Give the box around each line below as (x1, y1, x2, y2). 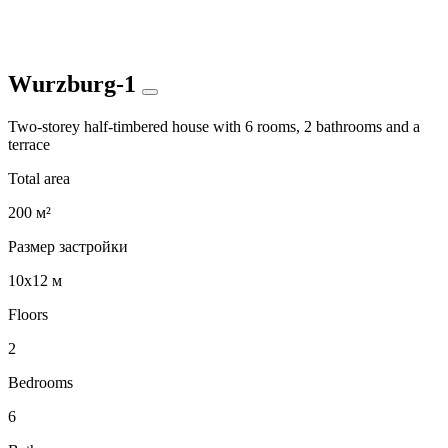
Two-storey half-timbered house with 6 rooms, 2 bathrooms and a (8, 117, 420, 135)
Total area (8, 169, 70, 187)
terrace (8, 135, 50, 153)
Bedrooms (8, 373, 73, 391)
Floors (8, 305, 48, 323)
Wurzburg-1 (8, 70, 142, 97)
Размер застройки (8, 237, 128, 255)
